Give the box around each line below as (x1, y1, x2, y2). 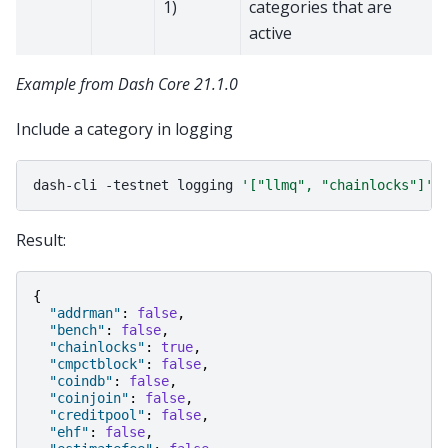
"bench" (49, 322, 105, 339)
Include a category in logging (16, 117, 233, 140)
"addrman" (49, 305, 121, 322)
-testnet (105, 177, 169, 194)
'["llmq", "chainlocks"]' (241, 177, 433, 194)
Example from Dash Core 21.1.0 (16, 73, 238, 96)
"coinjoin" (49, 390, 129, 407)
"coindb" (49, 373, 113, 390)
